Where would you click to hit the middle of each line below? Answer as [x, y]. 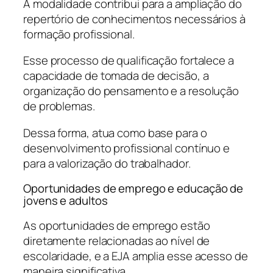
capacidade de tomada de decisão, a [116, 76]
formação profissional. [79, 34]
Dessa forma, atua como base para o [115, 133]
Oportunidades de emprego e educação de [133, 189]
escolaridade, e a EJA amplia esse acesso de [136, 256]
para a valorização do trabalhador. [107, 163]
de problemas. [59, 106]
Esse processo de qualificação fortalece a [129, 61]
